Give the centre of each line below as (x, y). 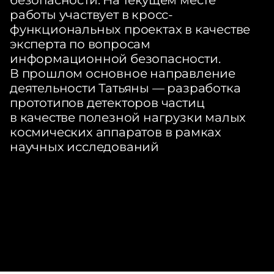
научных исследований (85, 147)
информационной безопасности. (115, 59)
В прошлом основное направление (123, 73)
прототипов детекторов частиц (107, 103)
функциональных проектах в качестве (130, 29)
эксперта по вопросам (80, 44)
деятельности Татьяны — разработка (125, 88)
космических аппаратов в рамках (116, 132)
